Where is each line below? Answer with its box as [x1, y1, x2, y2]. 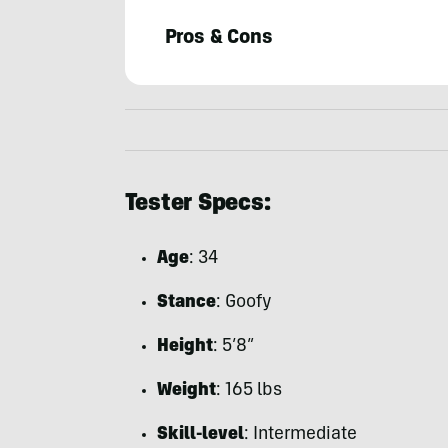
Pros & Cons [164, 29, 273, 50]
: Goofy [215, 294, 272, 313]
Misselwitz [123, 123, 211, 142]
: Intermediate [243, 426, 357, 445]
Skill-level [156, 426, 244, 445]
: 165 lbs [215, 382, 282, 401]
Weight [156, 382, 216, 401]
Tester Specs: [124, 193, 271, 218]
